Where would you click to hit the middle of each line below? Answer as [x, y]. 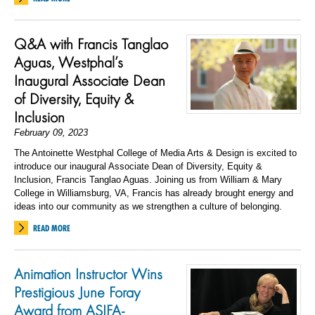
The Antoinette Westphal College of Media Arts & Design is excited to [155, 153]
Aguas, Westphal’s [69, 62]
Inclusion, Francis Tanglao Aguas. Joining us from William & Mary [148, 180]
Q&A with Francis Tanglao [91, 44]
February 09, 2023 [51, 133]
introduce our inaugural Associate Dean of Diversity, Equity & [138, 166]
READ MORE [52, 228]
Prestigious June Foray [77, 292]
